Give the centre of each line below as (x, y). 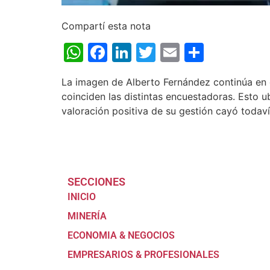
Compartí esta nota (106, 26)
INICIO (82, 197)
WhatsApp (131, 52)
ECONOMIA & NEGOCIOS (121, 236)
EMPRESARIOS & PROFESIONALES (143, 255)
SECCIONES (96, 182)
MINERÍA (87, 216)
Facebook (152, 52)
